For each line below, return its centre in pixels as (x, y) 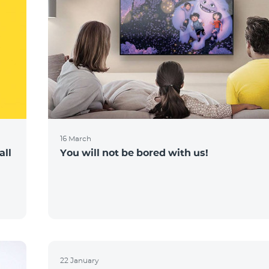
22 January (80, 260)
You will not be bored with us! (134, 153)
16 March (76, 138)
